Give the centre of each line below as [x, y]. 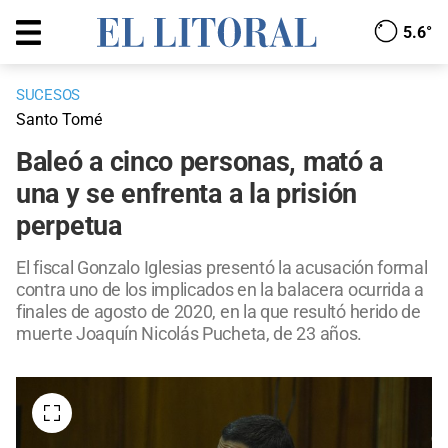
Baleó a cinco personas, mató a [200, 162]
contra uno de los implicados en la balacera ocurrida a [220, 290]
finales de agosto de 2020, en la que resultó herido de [218, 312]
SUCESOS [48, 95]
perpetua [69, 226]
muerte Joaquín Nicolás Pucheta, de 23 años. [189, 334]
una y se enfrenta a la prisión [187, 194]
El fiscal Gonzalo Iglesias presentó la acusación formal [222, 268]
